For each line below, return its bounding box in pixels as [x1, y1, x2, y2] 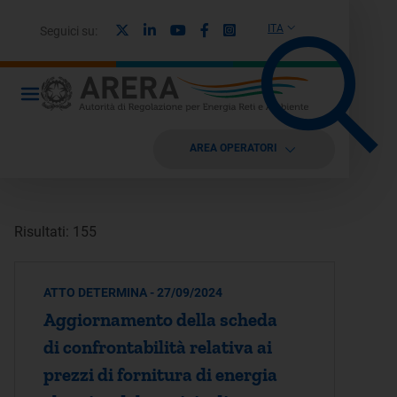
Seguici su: [40, 23, 97, 38]
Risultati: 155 [14, 223, 97, 240]
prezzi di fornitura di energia [43, 363, 277, 385]
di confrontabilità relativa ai [43, 336, 272, 358]
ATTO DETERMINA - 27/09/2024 [43, 285, 222, 300]
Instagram [235, 20, 299, 38]
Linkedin [155, 20, 207, 38]
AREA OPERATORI [189, 141, 277, 154]
